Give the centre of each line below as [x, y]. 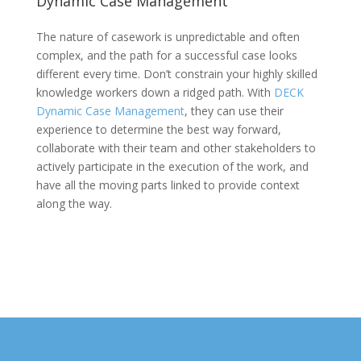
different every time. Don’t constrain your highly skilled [176, 74]
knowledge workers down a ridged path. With [155, 92]
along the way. [74, 203]
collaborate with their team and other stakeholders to [176, 148]
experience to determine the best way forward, [158, 129]
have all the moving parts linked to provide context [168, 185]
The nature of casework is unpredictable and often [168, 37]
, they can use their [234, 111]
